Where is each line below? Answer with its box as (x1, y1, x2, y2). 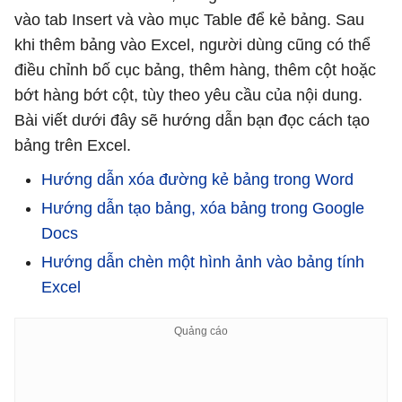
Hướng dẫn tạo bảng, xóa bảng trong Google (41, 199, 364, 217)
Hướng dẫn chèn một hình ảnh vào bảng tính (41, 253, 364, 271)
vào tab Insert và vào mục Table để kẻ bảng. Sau (14, 11, 364, 29)
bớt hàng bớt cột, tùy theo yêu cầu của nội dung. (14, 86, 363, 104)
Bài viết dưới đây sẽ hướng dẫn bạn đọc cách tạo (14, 111, 370, 129)
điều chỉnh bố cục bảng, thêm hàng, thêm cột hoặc (14, 61, 376, 79)
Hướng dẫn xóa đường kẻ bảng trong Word (41, 170, 354, 188)
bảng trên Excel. (14, 136, 131, 154)
